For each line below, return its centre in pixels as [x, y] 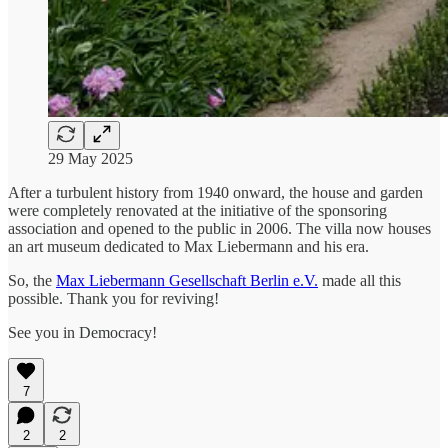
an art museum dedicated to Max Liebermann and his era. [188, 246]
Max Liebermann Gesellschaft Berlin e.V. [187, 280]
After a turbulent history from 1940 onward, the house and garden [215, 192]
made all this [359, 280]
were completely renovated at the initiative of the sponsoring [197, 210]
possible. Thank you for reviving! [113, 298]
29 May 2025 [90, 158]
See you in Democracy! [82, 332]
